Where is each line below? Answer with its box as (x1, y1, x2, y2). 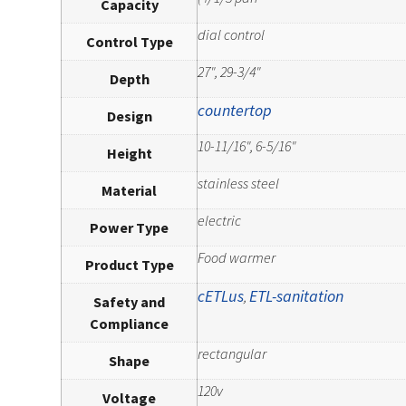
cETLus (198, 285, 245, 306)
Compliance (90, 314, 169, 333)
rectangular (198, 343, 267, 362)
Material (101, 180, 158, 199)
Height (106, 143, 152, 162)
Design (106, 106, 152, 125)
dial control (198, 24, 266, 43)
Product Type (84, 255, 174, 274)
